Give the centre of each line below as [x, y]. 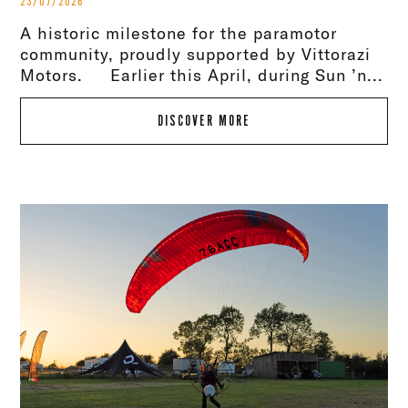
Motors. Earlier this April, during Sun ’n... [202, 76]
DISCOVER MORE [204, 122]
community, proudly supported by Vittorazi [196, 55]
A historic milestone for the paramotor [179, 34]
